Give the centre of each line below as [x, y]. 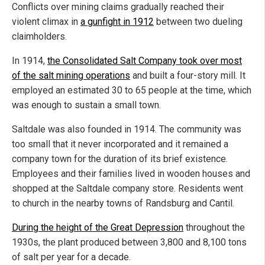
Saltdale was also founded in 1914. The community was [127, 129]
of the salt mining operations [71, 75]
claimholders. [39, 36]
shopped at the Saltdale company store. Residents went [127, 188]
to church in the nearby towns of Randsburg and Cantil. [123, 203]
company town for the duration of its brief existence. [120, 159]
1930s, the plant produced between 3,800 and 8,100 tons [129, 242]
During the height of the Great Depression [98, 227]
